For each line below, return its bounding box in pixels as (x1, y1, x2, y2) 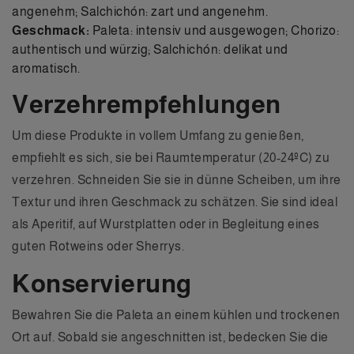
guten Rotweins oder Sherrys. (12, 239, 184, 253)
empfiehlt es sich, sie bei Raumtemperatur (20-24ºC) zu (12, 150, 330, 164)
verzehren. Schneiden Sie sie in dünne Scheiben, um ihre (12, 172, 341, 186)
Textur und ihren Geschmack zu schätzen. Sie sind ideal (12, 194, 337, 209)
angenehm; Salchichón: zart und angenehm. (12, 4, 268, 18)
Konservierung (12, 269, 192, 298)
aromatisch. (12, 61, 81, 75)
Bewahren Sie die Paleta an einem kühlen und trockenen (12, 307, 341, 322)
